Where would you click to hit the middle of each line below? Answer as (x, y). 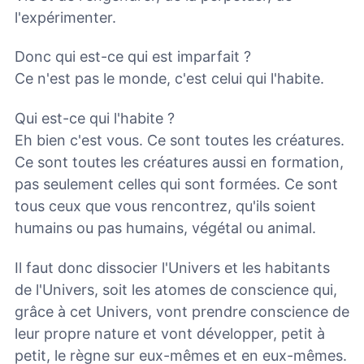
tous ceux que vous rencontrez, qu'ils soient (165, 206)
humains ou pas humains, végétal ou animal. (165, 227)
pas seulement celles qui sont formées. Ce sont (176, 184)
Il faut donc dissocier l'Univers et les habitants (172, 267)
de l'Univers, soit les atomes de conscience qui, (176, 289)
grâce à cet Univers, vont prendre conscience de (182, 311)
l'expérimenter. (65, 17)
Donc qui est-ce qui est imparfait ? (133, 57)
